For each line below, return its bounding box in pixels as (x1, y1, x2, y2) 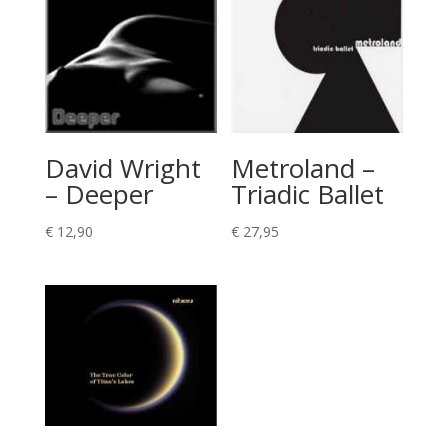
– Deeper (44, 176, 153, 213)
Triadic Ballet (231, 176, 385, 213)
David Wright (44, 150, 201, 187)
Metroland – (231, 150, 376, 187)
